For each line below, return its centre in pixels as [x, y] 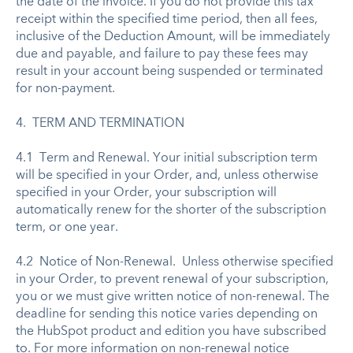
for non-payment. [67, 89]
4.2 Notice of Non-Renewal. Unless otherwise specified [175, 262]
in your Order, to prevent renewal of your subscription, [172, 279]
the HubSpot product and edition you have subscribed [171, 331]
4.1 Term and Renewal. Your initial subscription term [167, 158]
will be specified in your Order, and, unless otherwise [167, 175]
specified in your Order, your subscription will [146, 193]
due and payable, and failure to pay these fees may [162, 54]
